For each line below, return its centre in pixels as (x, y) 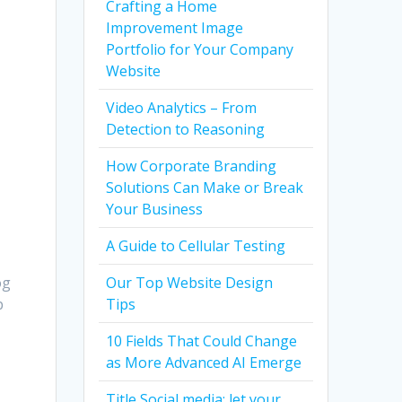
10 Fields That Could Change (202, 341)
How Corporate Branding (192, 166)
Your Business (155, 210)
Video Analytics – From (182, 108)
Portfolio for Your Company (200, 50)
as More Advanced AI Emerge (204, 363)
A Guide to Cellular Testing (196, 246)
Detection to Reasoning (186, 130)
